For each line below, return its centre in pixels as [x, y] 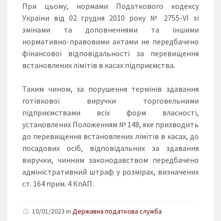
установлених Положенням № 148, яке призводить [110, 124]
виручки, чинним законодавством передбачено [110, 160]
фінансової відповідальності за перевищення [110, 53]
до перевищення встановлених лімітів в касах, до [110, 136]
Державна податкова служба [117, 211]
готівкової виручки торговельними [110, 100]
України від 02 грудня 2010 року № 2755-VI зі [110, 18]
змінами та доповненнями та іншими [110, 29]
